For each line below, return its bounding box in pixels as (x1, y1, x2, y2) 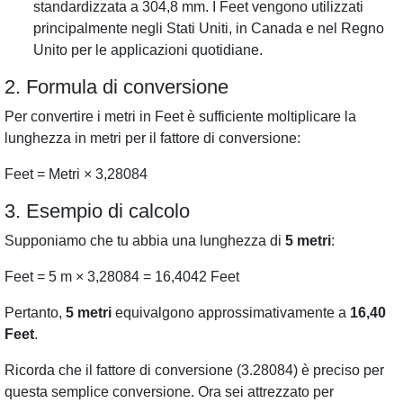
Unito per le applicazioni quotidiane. (33, 42, 263, 58)
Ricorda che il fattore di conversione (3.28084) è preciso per (4, 363, 384, 378)
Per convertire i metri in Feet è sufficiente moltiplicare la (4, 109, 356, 124)
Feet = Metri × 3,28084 (4, 166, 148, 182)
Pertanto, (4, 305, 66, 320)
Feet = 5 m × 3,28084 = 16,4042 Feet (4, 269, 239, 284)
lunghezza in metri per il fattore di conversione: (4, 130, 300, 146)
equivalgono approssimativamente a (112, 305, 350, 320)
